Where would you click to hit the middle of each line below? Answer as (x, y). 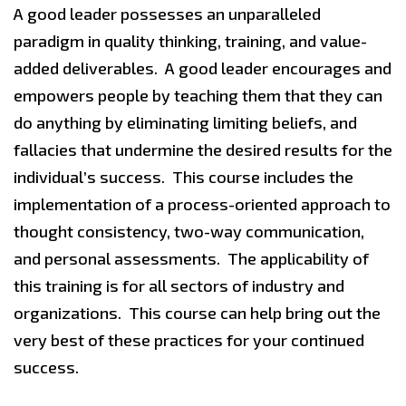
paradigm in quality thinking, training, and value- (190, 41)
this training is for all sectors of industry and (179, 285)
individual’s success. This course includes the (184, 177)
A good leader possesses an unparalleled (167, 14)
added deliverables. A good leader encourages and (203, 68)
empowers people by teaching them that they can (198, 95)
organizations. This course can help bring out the (197, 313)
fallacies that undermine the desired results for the (203, 150)
